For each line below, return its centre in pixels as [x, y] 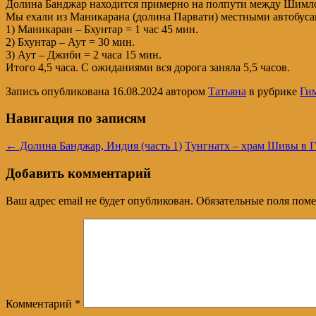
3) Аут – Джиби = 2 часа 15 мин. [84, 54]
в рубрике [273, 91]
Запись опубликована [59, 91]
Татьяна [227, 91]
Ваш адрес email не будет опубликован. [99, 200]
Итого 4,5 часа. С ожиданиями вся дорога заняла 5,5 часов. [148, 67]
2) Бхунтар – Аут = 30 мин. [70, 42]
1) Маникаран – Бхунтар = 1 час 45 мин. [102, 29]
